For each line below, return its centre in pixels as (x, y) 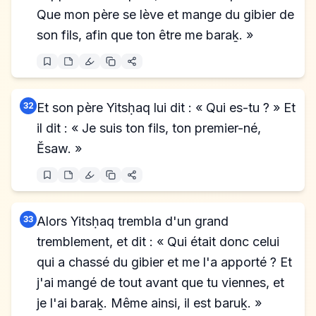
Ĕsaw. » (59, 148)
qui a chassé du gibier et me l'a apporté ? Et (164, 262)
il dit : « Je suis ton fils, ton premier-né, (149, 128)
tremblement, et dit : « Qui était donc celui (158, 242)
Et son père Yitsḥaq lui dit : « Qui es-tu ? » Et (166, 108)
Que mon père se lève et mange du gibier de (165, 14)
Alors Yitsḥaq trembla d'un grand (133, 221)
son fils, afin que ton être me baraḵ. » (145, 35)
